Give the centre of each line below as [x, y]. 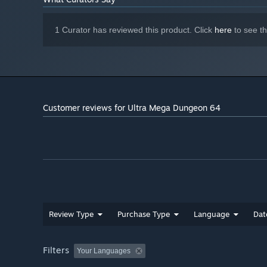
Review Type [71, 214]
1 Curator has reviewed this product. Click [135, 30]
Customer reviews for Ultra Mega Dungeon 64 [132, 107]
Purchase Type [144, 214]
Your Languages [104, 251]
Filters [56, 250]
